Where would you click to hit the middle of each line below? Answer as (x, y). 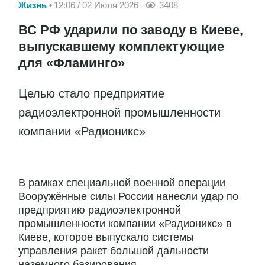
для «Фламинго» (72, 63)
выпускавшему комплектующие (121, 47)
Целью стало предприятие (91, 94)
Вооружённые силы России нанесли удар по (128, 197)
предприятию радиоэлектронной (100, 210)
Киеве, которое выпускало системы (106, 237)
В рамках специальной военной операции (122, 183)
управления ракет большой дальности (114, 251)
